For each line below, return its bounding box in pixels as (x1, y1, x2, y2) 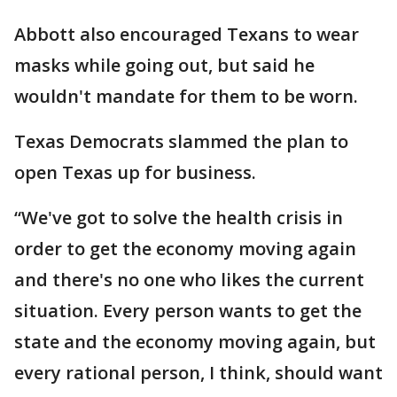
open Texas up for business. (14, 160, 256, 184)
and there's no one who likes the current (14, 268, 364, 292)
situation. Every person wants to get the (14, 299, 362, 323)
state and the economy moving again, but (14, 330, 376, 354)
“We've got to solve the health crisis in (14, 206, 343, 230)
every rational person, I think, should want (14, 361, 383, 385)
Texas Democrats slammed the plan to (14, 129, 348, 153)
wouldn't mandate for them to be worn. (14, 84, 358, 108)
